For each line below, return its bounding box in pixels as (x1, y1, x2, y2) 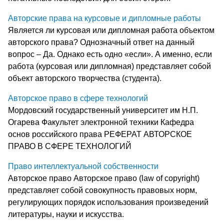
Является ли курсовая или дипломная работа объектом (8, 25, 214, 34)
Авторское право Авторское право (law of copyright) (8, 173, 199, 182)
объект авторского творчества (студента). (8, 73, 161, 82)
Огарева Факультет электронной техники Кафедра (8, 117, 194, 126)
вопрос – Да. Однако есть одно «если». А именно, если (8, 49, 212, 58)
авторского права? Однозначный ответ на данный (8, 37, 194, 46)
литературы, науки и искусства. (8, 209, 124, 218)
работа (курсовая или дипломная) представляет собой (8, 61, 211, 70)
